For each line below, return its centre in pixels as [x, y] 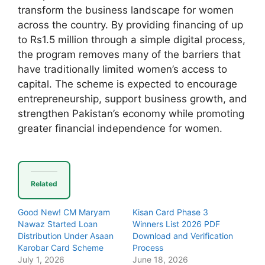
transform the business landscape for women [126, 10]
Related [44, 184]
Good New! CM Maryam [64, 212]
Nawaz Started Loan [58, 224]
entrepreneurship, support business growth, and [132, 98]
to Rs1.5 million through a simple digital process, [132, 39]
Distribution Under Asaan [66, 236]
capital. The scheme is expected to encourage [127, 84]
